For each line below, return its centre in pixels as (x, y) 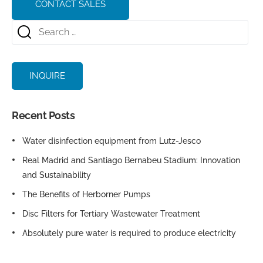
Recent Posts (43, 116)
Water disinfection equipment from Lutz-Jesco (112, 141)
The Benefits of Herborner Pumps (86, 195)
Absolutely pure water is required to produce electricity (129, 233)
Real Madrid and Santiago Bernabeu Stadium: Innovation (131, 161)
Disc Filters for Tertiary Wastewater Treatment (111, 214)
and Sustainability (57, 175)
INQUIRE (47, 76)
